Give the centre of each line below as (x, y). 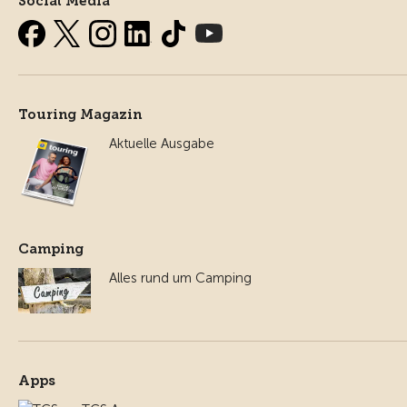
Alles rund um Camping (180, 278)
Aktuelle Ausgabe (162, 144)
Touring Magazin (80, 115)
